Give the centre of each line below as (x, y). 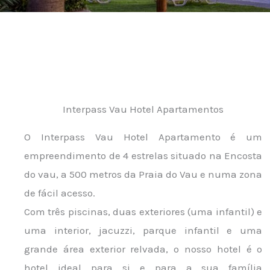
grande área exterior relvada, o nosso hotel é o (143, 249)
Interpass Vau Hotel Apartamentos (143, 109)
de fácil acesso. (60, 193)
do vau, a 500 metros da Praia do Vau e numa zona (143, 174)
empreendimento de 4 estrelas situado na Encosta (143, 155)
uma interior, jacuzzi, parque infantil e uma (143, 230)
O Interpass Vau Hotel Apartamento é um (143, 137)
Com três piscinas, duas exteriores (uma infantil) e (143, 212)
